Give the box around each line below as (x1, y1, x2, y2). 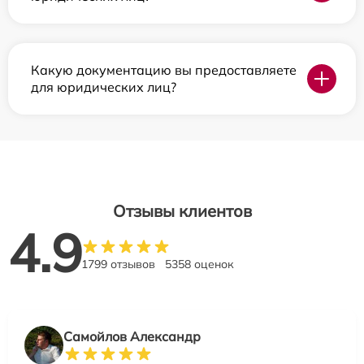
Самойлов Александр (63, 328, 201, 345)
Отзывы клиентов (112, 201, 252, 222)
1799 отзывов (81, 257, 155, 272)
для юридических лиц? (31, 79, 176, 96)
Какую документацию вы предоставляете (31, 62, 297, 79)
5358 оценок (165, 257, 234, 272)
